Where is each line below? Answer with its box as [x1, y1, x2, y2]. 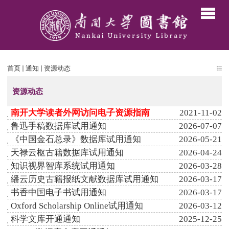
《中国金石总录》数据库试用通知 [11, 134, 142, 145]
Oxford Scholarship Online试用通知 [11, 201, 144, 211]
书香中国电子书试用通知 [11, 188, 107, 198]
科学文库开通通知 [11, 214, 81, 224]
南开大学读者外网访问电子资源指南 [11, 108, 150, 118]
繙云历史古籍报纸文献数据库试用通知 [11, 174, 159, 185]
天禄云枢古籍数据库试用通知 [11, 148, 124, 158]
